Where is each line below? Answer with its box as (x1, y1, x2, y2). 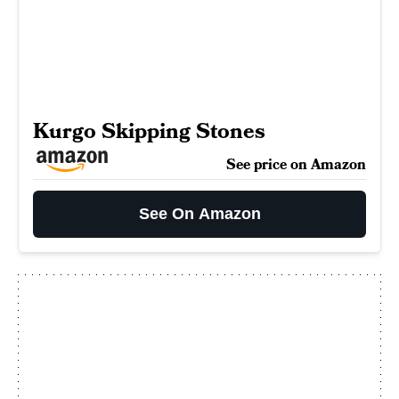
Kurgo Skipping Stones (33, 116, 265, 146)
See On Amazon (138, 204, 261, 223)
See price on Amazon (226, 154, 366, 175)
